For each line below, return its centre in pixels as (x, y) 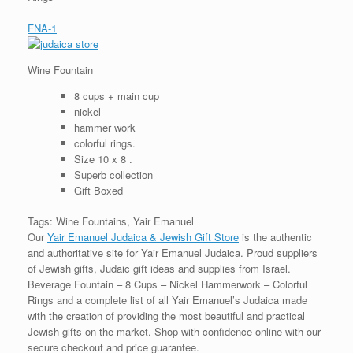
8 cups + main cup (116, 95)
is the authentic (275, 237)
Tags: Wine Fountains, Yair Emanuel (111, 221)
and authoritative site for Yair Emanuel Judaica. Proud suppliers (173, 253)
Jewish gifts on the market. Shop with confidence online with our (174, 331)
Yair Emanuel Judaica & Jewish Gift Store (143, 237)
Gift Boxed (98, 190)
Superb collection (113, 174)
